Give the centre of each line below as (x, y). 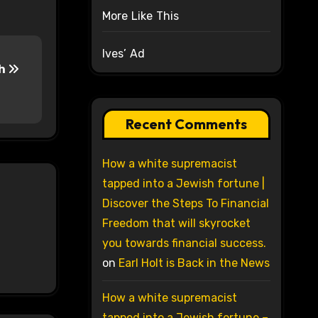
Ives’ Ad (124, 54)
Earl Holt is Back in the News (194, 263)
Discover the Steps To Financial (185, 204)
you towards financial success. (184, 243)
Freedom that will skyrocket (176, 224)
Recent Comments (186, 124)
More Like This (141, 16)
